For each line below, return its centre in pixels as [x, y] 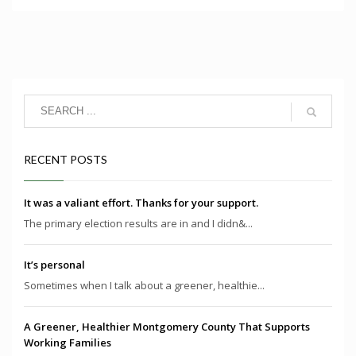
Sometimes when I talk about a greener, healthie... [144, 285]
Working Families [68, 342]
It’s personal [54, 264]
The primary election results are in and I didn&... [138, 223]
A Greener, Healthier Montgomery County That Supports [167, 326]
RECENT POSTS [66, 159]
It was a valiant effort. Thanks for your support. [141, 202]
